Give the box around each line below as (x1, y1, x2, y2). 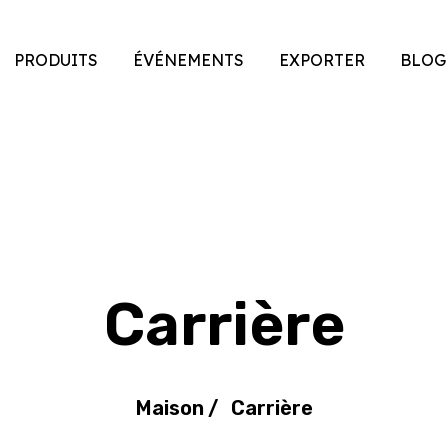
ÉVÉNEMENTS (133, 50, 244, 70)
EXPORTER (279, 50, 365, 70)
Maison (135, 396, 208, 420)
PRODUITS (14, 50, 98, 70)
